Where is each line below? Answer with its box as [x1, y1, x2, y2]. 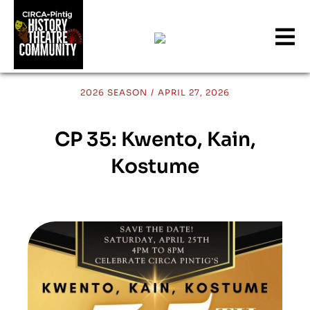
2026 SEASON [80, 87, 148, 98]
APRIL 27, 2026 [157, 87, 230, 98]
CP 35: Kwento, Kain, [54, 127, 256, 152]
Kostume [111, 154, 199, 179]
